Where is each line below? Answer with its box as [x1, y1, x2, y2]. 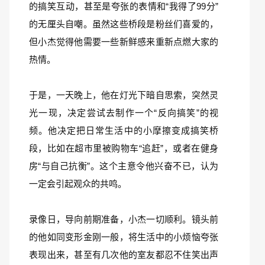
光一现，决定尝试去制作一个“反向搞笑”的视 [29, 108, 218, 118]
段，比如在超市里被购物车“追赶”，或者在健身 [29, 143, 218, 153]
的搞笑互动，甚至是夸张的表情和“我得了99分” [29, 1, 218, 11]
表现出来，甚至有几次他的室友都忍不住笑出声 [29, 250, 218, 260]
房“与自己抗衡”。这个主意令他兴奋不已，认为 [29, 161, 218, 171]
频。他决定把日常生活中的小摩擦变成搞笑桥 [29, 125, 218, 135]
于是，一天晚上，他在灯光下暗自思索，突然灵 [29, 90, 218, 100]
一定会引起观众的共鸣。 [29, 179, 127, 189]
